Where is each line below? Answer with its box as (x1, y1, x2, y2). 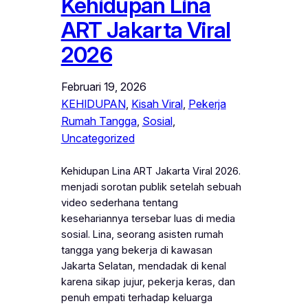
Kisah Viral (131, 96, 183, 111)
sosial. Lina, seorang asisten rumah (60, 228, 223, 241)
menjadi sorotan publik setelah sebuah (60, 180, 241, 193)
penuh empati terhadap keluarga (60, 291, 212, 304)
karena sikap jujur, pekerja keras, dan (60, 275, 235, 288)
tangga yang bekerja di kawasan (60, 243, 212, 256)
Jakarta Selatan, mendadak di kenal (60, 259, 226, 272)
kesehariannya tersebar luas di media (60, 212, 235, 225)
